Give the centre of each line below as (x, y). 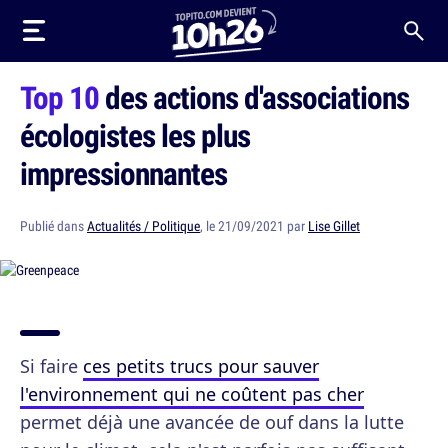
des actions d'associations (254, 97)
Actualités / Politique (143, 226)
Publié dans (53, 226)
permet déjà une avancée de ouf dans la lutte (212, 422)
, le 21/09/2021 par (254, 226)
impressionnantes (123, 173)
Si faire (51, 366)
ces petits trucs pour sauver (201, 366)
